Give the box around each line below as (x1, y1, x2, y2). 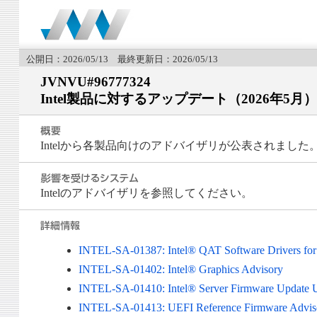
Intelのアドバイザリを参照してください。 (40, 187, 253, 200)
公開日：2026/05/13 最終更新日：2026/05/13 (25, 54, 218, 64)
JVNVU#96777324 (40, 74, 151, 90)
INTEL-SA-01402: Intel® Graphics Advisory (79, 263, 284, 276)
